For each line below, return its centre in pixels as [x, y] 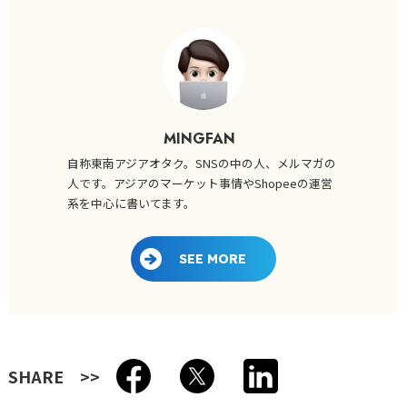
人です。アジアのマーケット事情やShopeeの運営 [199, 183]
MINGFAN [200, 138]
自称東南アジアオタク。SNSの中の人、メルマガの [201, 163]
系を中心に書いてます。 [131, 203]
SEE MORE [212, 259]
